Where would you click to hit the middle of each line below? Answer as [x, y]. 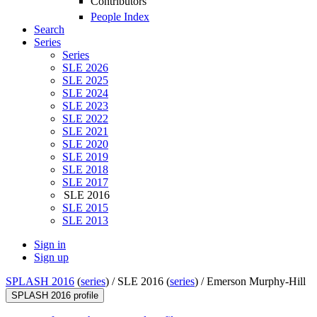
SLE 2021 [85, 132]
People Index [120, 17]
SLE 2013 [85, 221]
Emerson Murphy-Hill [256, 282]
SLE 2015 [85, 208]
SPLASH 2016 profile [55, 296]
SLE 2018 [85, 170]
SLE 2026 [85, 68]
